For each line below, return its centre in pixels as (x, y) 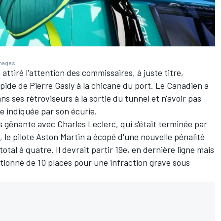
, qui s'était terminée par (162, 124)
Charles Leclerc (87, 124)
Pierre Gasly (52, 86)
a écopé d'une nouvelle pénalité (145, 137)
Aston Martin (60, 137)
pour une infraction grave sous (132, 163)
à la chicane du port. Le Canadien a (142, 86)
